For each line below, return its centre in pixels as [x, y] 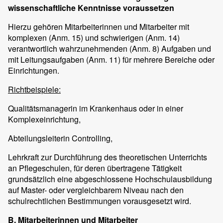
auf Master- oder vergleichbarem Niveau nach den [96, 190]
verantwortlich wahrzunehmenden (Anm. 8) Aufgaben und [110, 49]
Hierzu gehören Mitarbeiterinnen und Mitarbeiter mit [99, 27]
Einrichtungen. [34, 71]
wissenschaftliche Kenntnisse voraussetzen [91, 8]
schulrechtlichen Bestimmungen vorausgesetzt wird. [100, 201]
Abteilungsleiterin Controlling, [60, 138]
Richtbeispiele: [34, 90]
